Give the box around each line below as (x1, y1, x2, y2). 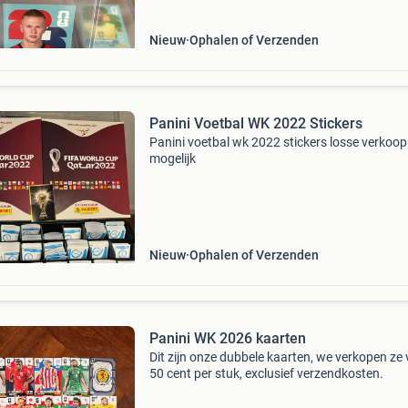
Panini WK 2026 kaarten (148, 330, 306, 347)
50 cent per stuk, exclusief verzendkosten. (148, 366, 383, 381)
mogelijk (148, 151, 196, 166)
